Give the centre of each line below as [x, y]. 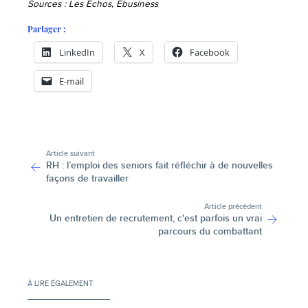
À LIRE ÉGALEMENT [60, 283]
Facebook [210, 53]
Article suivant [70, 154]
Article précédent [233, 206]
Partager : [46, 29]
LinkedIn [77, 53]
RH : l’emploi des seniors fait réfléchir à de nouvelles [159, 166]
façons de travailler [87, 179]
